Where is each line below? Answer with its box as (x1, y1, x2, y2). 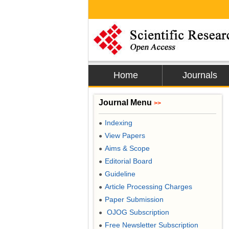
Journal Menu (99, 98, 154, 107)
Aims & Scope (105, 144, 150, 152)
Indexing (105, 119, 132, 127)
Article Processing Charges (105, 182, 192, 191)
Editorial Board (105, 157, 152, 165)
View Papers (105, 131, 145, 140)
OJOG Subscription (105, 208, 169, 216)
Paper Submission (105, 195, 164, 203)
